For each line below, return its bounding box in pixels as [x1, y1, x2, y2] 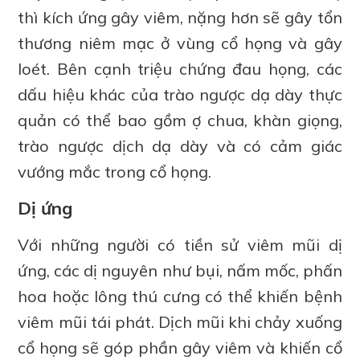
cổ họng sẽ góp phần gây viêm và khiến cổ [18, 337, 342, 358]
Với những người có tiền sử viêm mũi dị [18, 235, 342, 256]
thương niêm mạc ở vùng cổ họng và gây [18, 33, 342, 54]
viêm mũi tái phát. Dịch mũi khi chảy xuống [18, 312, 342, 333]
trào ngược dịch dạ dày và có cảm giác [18, 136, 342, 157]
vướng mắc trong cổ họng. [18, 162, 212, 182]
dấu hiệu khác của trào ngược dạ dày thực [18, 84, 342, 105]
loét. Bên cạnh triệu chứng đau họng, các [18, 59, 342, 80]
